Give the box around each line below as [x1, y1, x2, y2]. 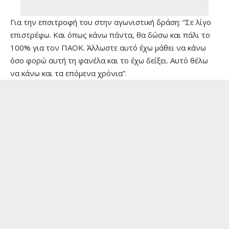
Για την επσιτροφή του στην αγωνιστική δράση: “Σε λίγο [10, 17, 211, 27]
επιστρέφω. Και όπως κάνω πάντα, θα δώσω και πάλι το [10, 30, 210, 40]
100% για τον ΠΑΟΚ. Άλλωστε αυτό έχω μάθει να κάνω [10, 42, 206, 53]
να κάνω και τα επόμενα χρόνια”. [10, 68, 127, 78]
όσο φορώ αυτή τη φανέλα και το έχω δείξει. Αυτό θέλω [10, 55, 208, 65]
